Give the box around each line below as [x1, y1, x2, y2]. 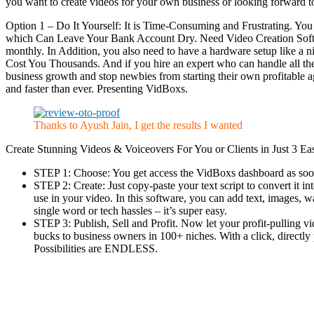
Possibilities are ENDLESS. [34, 243, 158, 255]
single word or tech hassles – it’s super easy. [34, 205, 227, 217]
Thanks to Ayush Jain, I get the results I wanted [34, 119, 243, 132]
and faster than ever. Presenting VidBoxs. [6, 83, 188, 95]
